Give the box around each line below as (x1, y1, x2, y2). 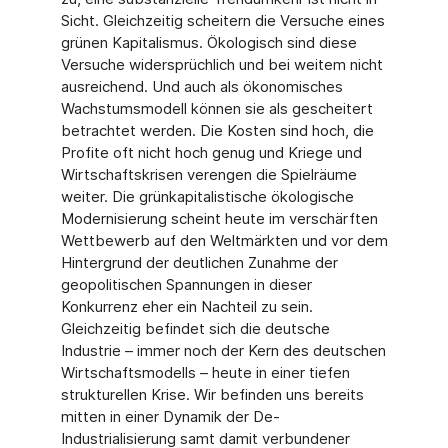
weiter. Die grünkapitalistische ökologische (60, 187, 354, 206)
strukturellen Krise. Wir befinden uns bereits (60, 385, 364, 404)
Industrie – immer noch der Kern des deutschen (60, 341, 386, 360)
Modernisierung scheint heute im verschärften (60, 209, 378, 228)
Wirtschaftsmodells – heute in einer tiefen (60, 363, 350, 382)
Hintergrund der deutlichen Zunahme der (60, 253, 338, 272)
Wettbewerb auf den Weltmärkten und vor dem (60, 231, 388, 250)
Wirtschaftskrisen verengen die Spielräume (60, 165, 357, 184)
